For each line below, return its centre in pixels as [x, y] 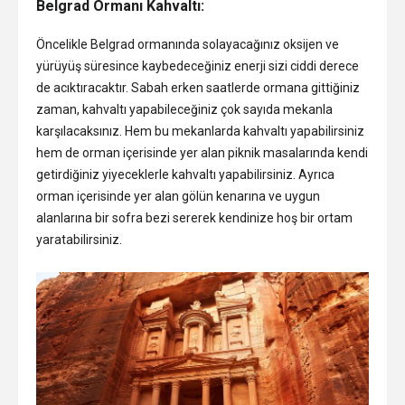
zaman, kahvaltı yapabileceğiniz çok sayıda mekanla [184, 109]
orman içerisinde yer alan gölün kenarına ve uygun [178, 196]
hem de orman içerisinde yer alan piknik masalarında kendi [202, 152]
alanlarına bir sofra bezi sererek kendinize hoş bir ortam [194, 217]
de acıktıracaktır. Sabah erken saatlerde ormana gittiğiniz [198, 87]
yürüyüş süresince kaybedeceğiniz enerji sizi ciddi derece [198, 66]
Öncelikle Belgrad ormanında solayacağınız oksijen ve [188, 44]
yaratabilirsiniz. [79, 239]
